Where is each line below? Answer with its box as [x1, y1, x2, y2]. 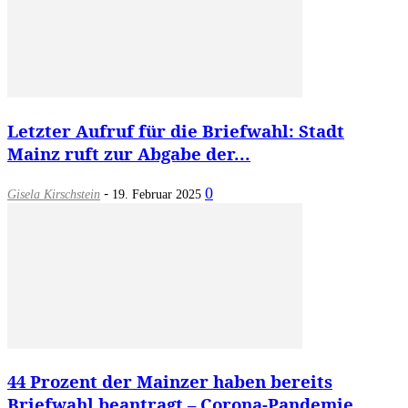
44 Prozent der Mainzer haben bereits [7, 370, 332, 393]
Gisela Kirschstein [7, 187, 100, 201]
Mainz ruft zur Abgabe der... [7, 141, 250, 165]
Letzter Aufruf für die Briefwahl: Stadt [7, 118, 344, 142]
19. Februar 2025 [112, 187, 201, 201]
